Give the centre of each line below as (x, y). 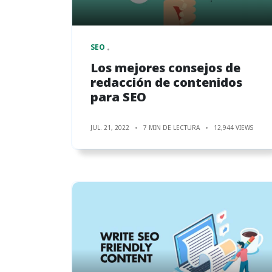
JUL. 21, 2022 (110, 127)
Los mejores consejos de (165, 67)
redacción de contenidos (166, 82)
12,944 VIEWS (233, 127)
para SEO (118, 97)
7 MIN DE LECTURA (172, 127)
